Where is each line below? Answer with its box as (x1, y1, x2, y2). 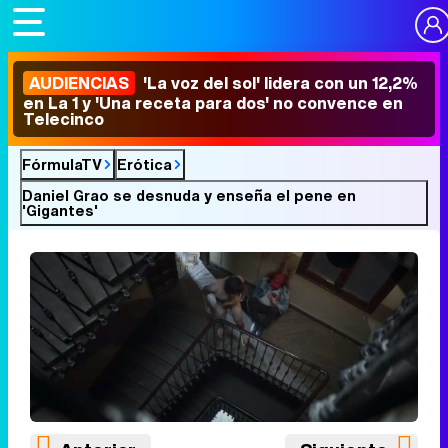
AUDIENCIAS (29, 71, 129, 95)
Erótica (117, 153, 172, 175)
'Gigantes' (22, 199, 98, 221)
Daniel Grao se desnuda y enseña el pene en (22, 184, 356, 206)
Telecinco (23, 107, 104, 131)
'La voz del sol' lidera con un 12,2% (139, 71, 418, 95)
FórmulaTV (22, 153, 102, 175)
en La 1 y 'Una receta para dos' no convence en (23, 91, 403, 115)
